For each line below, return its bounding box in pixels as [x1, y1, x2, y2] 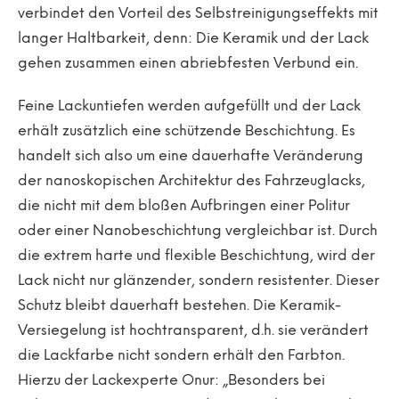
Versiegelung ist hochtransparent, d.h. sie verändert [18, 323, 369, 338]
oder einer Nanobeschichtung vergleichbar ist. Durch [18, 224, 378, 239]
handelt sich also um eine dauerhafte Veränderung [18, 149, 363, 164]
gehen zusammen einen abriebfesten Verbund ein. [18, 56, 358, 71]
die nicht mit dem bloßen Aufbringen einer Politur [18, 199, 350, 214]
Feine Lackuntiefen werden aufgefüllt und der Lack [18, 99, 361, 114]
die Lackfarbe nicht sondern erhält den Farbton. [18, 348, 345, 363]
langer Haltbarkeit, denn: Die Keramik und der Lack [18, 31, 369, 46]
